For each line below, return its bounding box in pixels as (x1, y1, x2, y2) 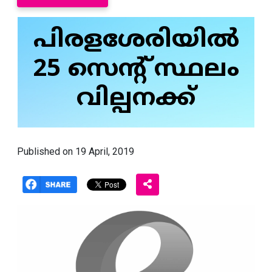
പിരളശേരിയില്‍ (33, 25, 239, 56)
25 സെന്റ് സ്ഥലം (33, 55, 239, 86)
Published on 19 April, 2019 (17, 146, 134, 158)
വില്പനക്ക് (76, 84, 195, 115)
